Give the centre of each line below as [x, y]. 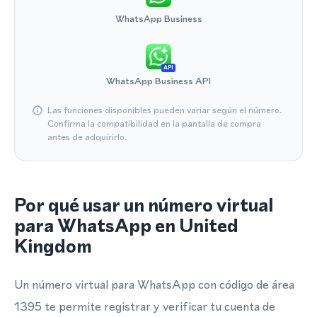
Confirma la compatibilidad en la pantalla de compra [154, 123]
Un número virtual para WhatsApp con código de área [154, 284]
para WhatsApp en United [126, 226]
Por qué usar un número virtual [144, 205]
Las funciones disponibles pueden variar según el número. [165, 110]
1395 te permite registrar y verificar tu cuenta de [145, 306]
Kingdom [53, 246]
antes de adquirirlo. [87, 137]
